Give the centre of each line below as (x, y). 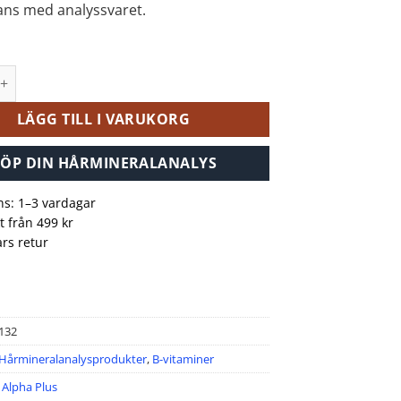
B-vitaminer (183, 359)
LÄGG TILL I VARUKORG (103, 119)
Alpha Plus (30, 387)
